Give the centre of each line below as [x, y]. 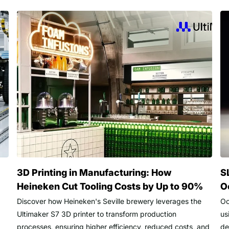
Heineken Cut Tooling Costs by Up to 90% [110, 187]
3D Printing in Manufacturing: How [94, 173]
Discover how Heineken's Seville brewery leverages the [109, 201]
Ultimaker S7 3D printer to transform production [96, 214]
